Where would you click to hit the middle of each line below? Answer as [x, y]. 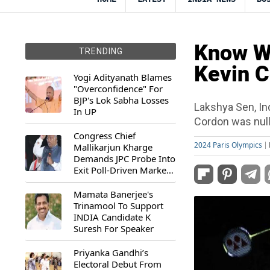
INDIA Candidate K [112, 217]
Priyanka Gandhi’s [111, 253]
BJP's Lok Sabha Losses [121, 100]
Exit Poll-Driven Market [121, 170]
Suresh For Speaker [114, 228]
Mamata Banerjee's [113, 194]
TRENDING [101, 51]
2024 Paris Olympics [228, 145]
